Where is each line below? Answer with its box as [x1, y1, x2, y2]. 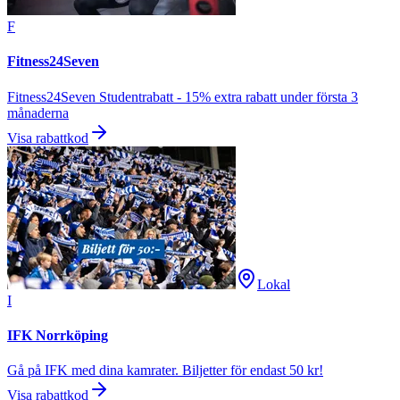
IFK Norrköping [7, 327, 108, 343]
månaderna [7, 104, 69, 121]
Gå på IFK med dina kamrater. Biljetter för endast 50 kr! [7, 362, 323, 379]
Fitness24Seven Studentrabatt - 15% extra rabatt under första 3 [7, 88, 358, 104]
